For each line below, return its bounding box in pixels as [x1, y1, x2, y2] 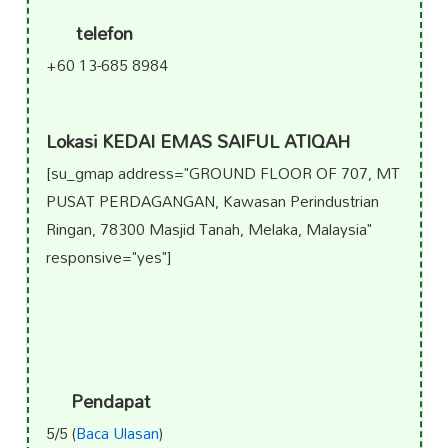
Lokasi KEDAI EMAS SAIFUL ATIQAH [45, 122, 350, 160]
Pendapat [70, 383, 151, 421]
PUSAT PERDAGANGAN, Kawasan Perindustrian [45, 184, 379, 217]
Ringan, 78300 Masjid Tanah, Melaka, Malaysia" [45, 212, 372, 245]
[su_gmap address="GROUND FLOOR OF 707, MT [45, 156, 400, 189]
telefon [70, 15, 133, 53]
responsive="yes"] [45, 240, 171, 273]
